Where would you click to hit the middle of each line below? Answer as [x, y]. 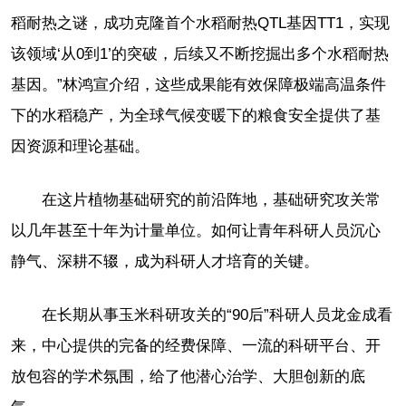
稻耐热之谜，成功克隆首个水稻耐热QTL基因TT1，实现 [200, 24]
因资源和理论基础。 [80, 147]
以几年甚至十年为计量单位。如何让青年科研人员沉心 [196, 231]
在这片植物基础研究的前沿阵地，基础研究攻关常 [211, 200]
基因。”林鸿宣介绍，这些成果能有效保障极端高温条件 [198, 85]
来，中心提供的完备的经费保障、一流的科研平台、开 [196, 346]
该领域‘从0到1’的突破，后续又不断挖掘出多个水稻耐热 [200, 54]
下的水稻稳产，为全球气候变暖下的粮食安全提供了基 [196, 116]
